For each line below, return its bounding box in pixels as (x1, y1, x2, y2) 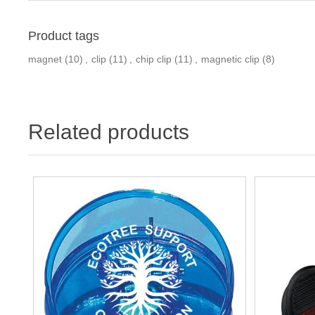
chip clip (136, 53, 172, 65)
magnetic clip (201, 53, 260, 65)
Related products (28, 120, 190, 144)
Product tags (28, 29, 100, 44)
